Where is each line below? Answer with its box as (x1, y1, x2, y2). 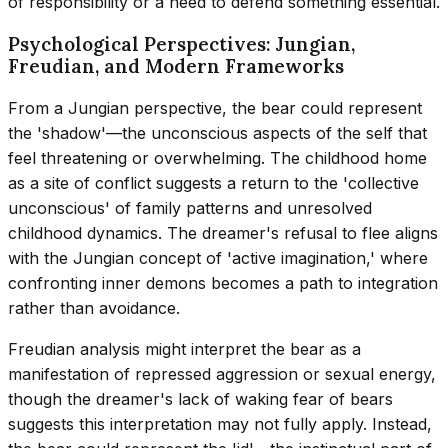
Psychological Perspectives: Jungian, (8, 32, 355, 57)
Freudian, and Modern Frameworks (8, 54, 344, 79)
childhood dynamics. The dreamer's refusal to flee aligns (8, 223, 438, 244)
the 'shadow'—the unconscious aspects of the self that (8, 123, 427, 144)
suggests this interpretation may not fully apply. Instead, (8, 414, 432, 435)
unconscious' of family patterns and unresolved (8, 198, 372, 219)
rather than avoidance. (8, 298, 180, 319)
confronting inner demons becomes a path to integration (8, 273, 438, 294)
